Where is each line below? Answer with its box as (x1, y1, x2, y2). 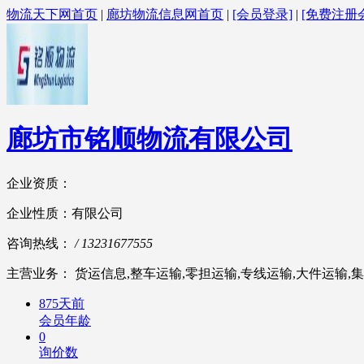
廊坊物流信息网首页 (106, 7, 223, 21)
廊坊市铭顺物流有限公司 (6, 124, 292, 154)
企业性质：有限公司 (6, 206, 123, 220)
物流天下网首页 (6, 7, 97, 21)
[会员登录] (232, 7, 292, 21)
